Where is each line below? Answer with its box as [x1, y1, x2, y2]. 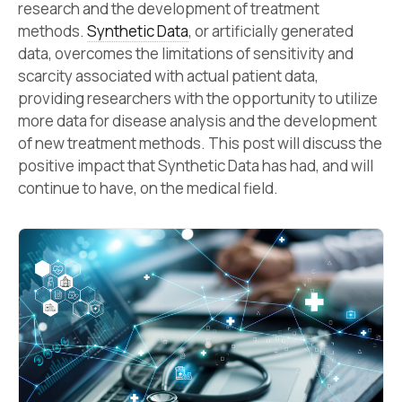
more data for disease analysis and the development [18, 110, 377, 132]
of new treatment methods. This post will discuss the [18, 133, 382, 154]
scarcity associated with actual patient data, [18, 66, 319, 87]
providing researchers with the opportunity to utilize [18, 88, 378, 109]
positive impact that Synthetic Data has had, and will [18, 155, 373, 177]
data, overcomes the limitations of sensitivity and [18, 43, 354, 65]
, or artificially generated [188, 21, 354, 42]
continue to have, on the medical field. [18, 178, 278, 199]
